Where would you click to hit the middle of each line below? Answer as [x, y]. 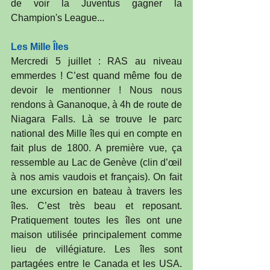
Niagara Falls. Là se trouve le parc [96, 119]
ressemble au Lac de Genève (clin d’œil [96, 163]
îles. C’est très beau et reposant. [96, 206]
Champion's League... [58, 18]
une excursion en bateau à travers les [96, 192]
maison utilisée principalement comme [96, 235]
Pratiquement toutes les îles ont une [96, 221]
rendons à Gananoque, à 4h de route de [96, 105]
